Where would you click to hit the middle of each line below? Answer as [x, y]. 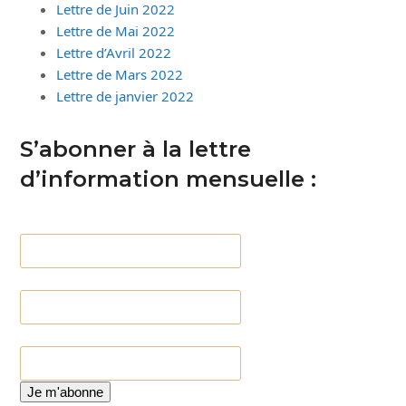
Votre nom [53, 335]
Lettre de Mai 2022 [116, 31]
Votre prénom [64, 279]
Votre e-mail [58, 223]
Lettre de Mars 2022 [120, 74]
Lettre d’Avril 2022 [114, 53]
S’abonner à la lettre [136, 149]
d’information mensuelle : [169, 179]
